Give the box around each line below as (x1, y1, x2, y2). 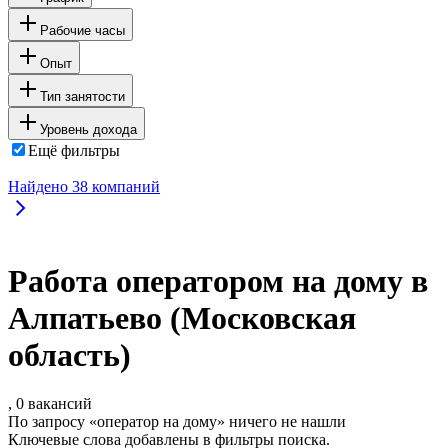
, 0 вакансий (8, 395, 92, 413)
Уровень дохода (40, 121, 137, 137)
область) (8, 337, 131, 374)
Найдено (8, 177, 72, 195)
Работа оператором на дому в (8, 263, 428, 300)
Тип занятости (40, 88, 125, 104)
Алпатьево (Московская (8, 300, 356, 337)
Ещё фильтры (28, 141, 120, 159)
